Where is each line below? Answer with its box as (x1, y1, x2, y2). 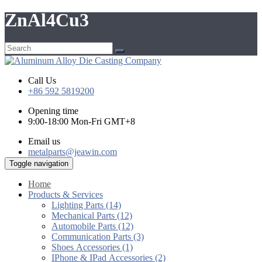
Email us (28, 136, 60, 146)
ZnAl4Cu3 (5, 9, 89, 31)
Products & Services (28, 189, 103, 199)
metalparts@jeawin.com (28, 146, 117, 157)
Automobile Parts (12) (51, 220, 133, 231)
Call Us (28, 75, 56, 85)
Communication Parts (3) (51, 231, 144, 242)
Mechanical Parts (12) (51, 210, 132, 220)
